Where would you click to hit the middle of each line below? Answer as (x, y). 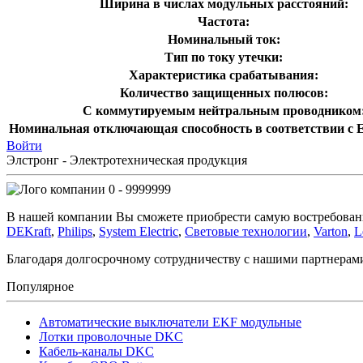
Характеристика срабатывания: (224, 75)
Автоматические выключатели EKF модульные (170, 322)
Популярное (40, 286)
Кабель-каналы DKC (96, 351)
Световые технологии (246, 231)
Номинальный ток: (224, 39)
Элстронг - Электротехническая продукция (127, 160)
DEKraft (29, 231)
